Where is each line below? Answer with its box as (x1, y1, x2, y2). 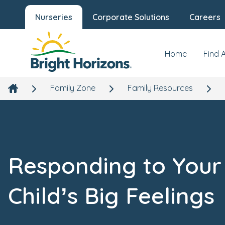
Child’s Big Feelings (8, 181, 214, 209)
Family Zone (50, 83, 95, 93)
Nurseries (35, 12, 72, 22)
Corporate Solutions (92, 12, 169, 22)
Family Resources (128, 83, 193, 93)
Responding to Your (8, 151, 221, 179)
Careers (189, 12, 220, 22)
